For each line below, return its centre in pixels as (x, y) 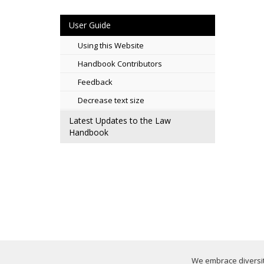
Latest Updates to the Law (120, 121)
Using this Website (111, 45)
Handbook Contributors (120, 64)
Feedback (95, 82)
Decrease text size (111, 100)
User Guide (90, 25)
